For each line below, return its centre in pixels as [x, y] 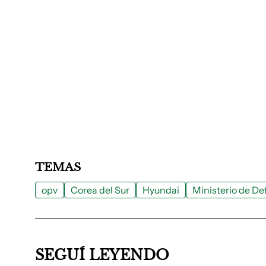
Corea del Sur [100, 190]
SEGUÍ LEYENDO [102, 255]
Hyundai [161, 190]
